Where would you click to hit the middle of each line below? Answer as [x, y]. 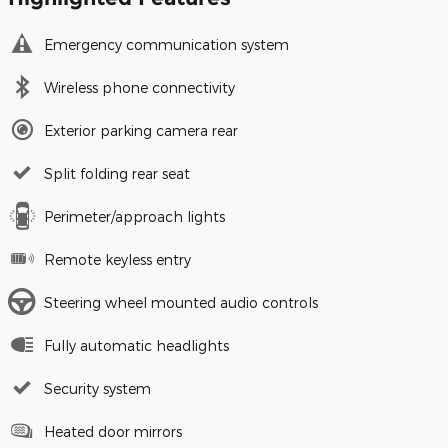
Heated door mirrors [113, 432]
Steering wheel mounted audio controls [181, 303]
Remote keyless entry [117, 260]
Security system [97, 389]
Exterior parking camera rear [141, 131]
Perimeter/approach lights [134, 217]
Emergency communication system [166, 45]
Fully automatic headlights [136, 346]
